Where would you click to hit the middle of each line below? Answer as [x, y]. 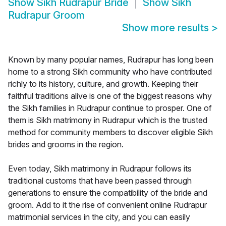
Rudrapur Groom [46, 15]
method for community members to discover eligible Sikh [110, 132]
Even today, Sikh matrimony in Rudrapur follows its [100, 169]
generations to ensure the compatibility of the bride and [108, 193]
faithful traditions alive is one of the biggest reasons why [110, 96]
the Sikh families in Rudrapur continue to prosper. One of [110, 108]
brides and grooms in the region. [66, 145]
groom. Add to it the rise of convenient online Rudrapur [107, 205]
